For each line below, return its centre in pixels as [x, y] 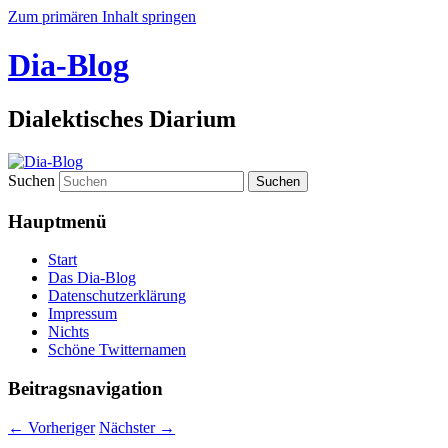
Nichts [68, 332]
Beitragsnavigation [85, 388]
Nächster [129, 427]
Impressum [82, 314]
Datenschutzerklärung [117, 296]
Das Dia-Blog [92, 278]
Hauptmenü [57, 221]
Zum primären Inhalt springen [102, 16]
